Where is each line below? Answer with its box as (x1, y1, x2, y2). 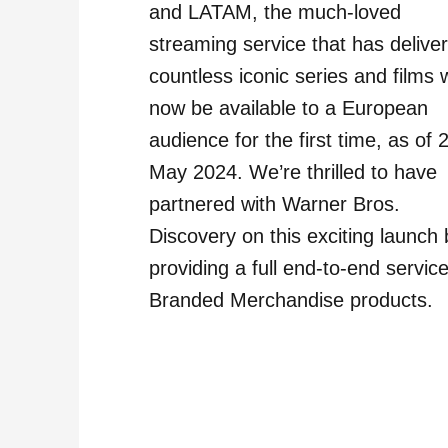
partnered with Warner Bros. (149, 192, 401, 215)
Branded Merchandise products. (149, 288, 434, 311)
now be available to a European (149, 96, 429, 119)
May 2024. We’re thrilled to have (149, 160, 438, 183)
